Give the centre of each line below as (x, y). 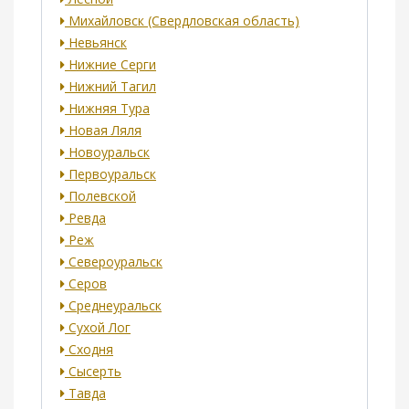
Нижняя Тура (107, 109)
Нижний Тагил (110, 87)
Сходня (89, 350)
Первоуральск (110, 174)
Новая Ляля (103, 131)
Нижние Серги (110, 65)
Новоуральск (107, 152)
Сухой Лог (98, 328)
